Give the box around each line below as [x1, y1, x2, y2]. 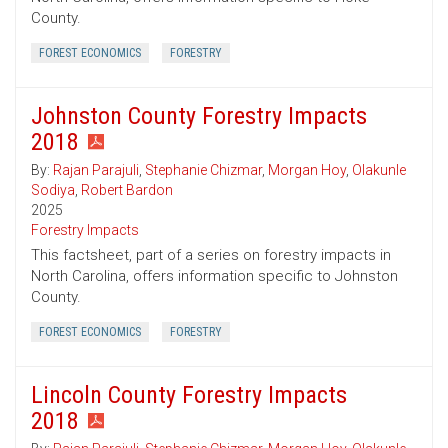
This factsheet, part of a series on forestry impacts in [31, 246, 391, 265]
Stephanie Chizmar [145, 162, 262, 179]
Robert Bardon [81, 182, 173, 199]
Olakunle [352, 162, 406, 179]
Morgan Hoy [268, 162, 346, 179]
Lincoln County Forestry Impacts [31, 381, 347, 410]
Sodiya [31, 182, 75, 199]
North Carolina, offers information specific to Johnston [31, 267, 398, 286]
